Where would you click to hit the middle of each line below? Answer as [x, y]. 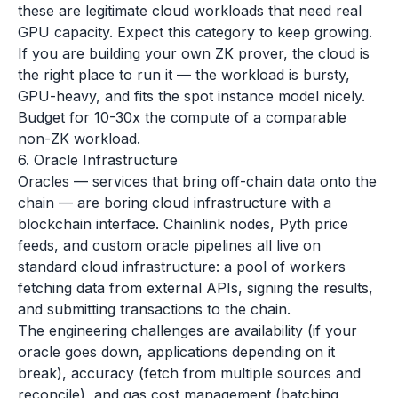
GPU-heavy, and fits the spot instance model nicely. [191, 96]
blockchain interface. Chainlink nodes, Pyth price [183, 224]
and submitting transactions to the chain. [154, 309]
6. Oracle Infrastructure [98, 160]
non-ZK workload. [79, 139]
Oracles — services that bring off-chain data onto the [197, 181]
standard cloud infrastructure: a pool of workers [182, 267]
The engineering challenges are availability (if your [187, 330]
